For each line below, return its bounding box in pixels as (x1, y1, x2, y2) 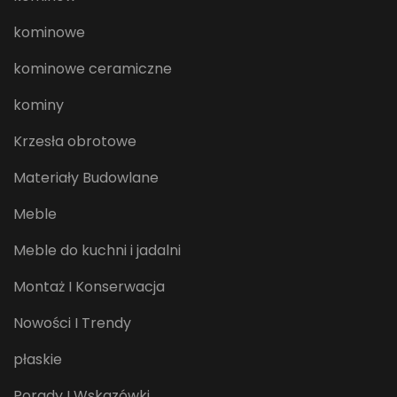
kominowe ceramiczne (13, 58, 172, 80)
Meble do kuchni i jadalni (13, 240, 181, 261)
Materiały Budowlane (13, 167, 159, 189)
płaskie (13, 349, 62, 370)
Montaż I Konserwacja (13, 276, 165, 298)
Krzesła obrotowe (13, 131, 136, 152)
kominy (13, 95, 64, 116)
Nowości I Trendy (13, 313, 131, 334)
